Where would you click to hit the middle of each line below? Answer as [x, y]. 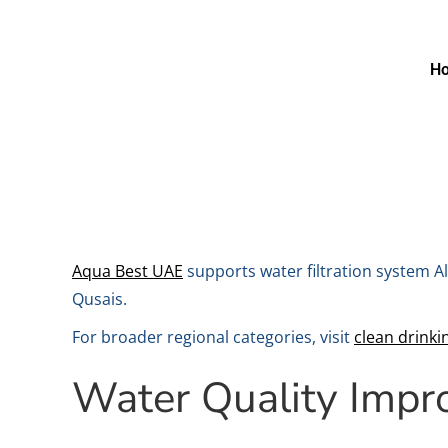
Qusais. [99, 299]
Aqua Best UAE [127, 271]
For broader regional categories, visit [213, 337]
